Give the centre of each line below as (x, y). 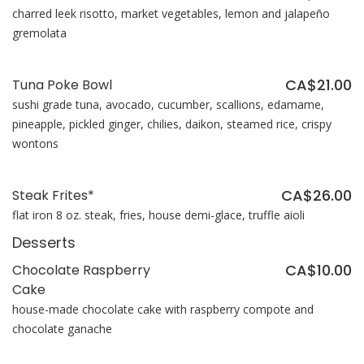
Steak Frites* (53, 196)
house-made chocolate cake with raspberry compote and (163, 310)
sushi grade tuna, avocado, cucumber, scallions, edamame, (168, 105)
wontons (35, 144)
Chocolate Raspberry (81, 271)
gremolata (39, 33)
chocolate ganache (62, 329)
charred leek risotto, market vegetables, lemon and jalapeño (171, 14)
